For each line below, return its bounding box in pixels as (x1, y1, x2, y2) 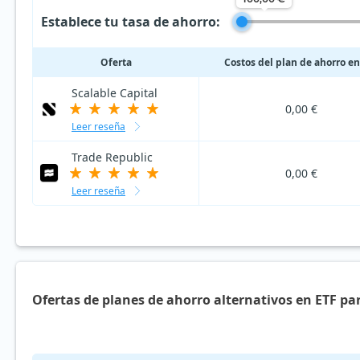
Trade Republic (72, 149, 153, 166)
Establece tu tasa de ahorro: (41, 12, 220, 31)
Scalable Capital (72, 85, 157, 101)
